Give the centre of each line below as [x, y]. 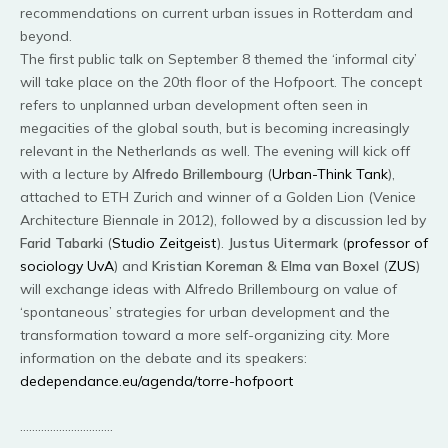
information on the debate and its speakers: [163, 358]
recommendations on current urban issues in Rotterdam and [216, 13]
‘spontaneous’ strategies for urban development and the [205, 312]
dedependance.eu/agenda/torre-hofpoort [156, 381]
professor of [387, 243]
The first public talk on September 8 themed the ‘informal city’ [218, 59]
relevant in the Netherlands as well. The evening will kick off [215, 151]
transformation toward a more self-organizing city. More [205, 335]
